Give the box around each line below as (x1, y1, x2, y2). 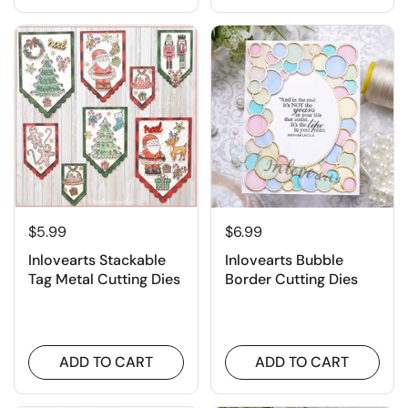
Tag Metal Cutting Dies (28, 270, 180, 290)
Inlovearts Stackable (28, 250, 166, 270)
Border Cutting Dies (224, 270, 358, 290)
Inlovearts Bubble (224, 250, 343, 270)
